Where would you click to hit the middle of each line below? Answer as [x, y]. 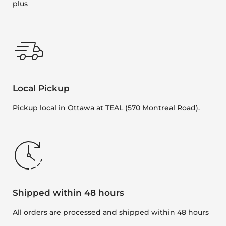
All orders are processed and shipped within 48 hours [111, 212]
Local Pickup [41, 89]
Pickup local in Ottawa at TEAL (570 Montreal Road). [106, 108]
